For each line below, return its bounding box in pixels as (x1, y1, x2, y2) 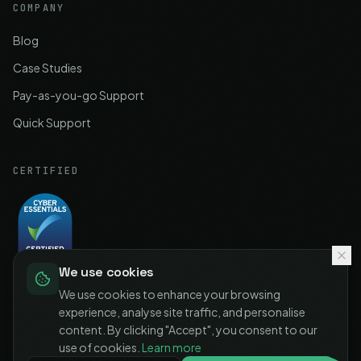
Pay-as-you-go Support (13, 88, 144, 102)
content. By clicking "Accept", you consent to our (59, 322, 317, 337)
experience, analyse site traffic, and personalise (59, 305, 305, 319)
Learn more (142, 340, 201, 355)
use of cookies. (59, 340, 140, 355)
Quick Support (13, 115, 91, 130)
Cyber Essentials (13, 272, 93, 284)
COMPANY (13, 2, 65, 15)
